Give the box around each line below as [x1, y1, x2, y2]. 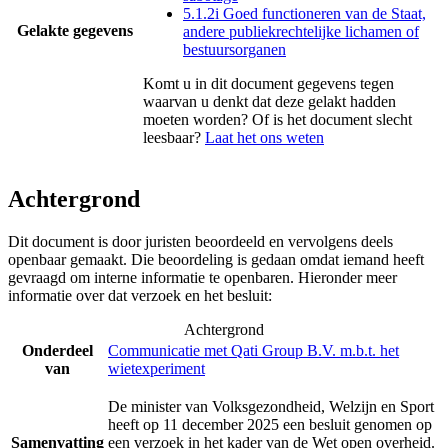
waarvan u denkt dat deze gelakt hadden [143, 92, 396, 110]
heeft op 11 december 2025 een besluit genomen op [108, 415, 432, 433]
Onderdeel [22, 341, 93, 359]
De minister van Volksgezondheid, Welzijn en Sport [108, 397, 434, 415]
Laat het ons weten [205, 128, 324, 146]
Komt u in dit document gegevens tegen [143, 74, 394, 92]
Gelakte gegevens [17, 21, 133, 39]
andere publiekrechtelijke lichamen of [183, 22, 419, 40]
